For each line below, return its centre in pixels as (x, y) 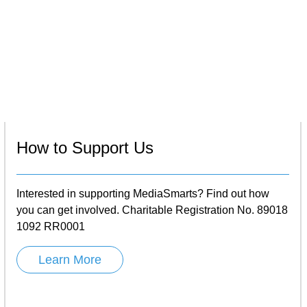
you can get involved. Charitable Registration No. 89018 (152, 210)
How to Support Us (85, 147)
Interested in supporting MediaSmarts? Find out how (143, 193)
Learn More (70, 259)
